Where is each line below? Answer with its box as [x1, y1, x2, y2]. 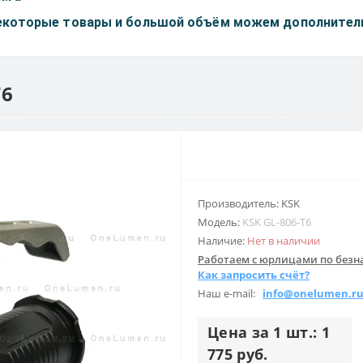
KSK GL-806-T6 [242, 215, 311, 229]
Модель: [198, 215, 242, 229]
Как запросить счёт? [198, 267, 310, 282]
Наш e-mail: [198, 286, 263, 301]
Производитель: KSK [198, 196, 300, 211]
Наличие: [198, 233, 247, 248]
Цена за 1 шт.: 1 [207, 322, 330, 342]
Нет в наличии [247, 233, 320, 248]
